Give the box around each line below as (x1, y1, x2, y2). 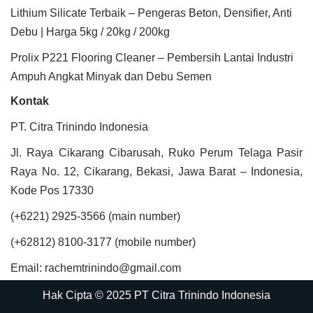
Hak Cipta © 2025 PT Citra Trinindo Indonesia (43, 289, 270, 301)
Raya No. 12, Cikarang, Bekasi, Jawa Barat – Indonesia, (10, 166, 303, 177)
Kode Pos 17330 (10, 184, 94, 196)
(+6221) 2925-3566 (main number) (10, 210, 180, 222)
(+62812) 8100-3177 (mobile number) (10, 236, 196, 248)
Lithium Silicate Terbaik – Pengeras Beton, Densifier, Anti (10, 7, 292, 19)
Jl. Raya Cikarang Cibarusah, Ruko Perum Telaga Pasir (10, 147, 303, 159)
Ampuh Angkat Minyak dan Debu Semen (10, 71, 212, 82)
